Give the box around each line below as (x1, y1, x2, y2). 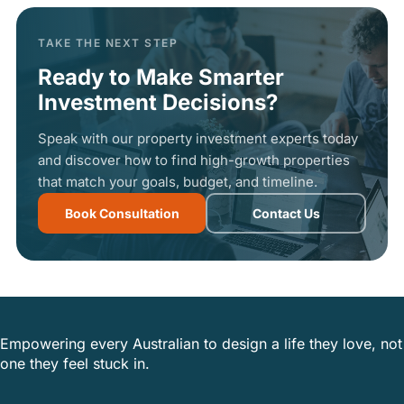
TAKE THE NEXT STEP (38, 36, 178, 50)
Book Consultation (64, 205, 179, 221)
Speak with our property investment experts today (38, 130, 358, 147)
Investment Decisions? (38, 89, 278, 115)
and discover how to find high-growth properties (38, 151, 350, 169)
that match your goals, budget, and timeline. (38, 173, 317, 190)
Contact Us (252, 205, 320, 221)
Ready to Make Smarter (38, 64, 284, 90)
